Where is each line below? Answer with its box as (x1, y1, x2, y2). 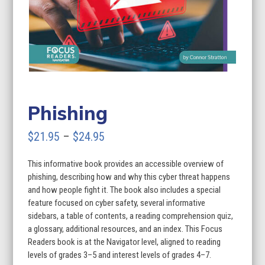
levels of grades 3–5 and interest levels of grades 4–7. (28, 249, 212, 260)
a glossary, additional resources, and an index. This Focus (28, 223, 223, 234)
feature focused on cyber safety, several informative (28, 197, 206, 208)
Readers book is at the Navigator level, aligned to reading (28, 236, 221, 247)
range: (104, 146, 133, 161)
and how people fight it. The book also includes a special (28, 184, 221, 195)
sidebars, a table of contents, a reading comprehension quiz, (28, 210, 234, 221)
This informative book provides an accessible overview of (28, 158, 224, 169)
